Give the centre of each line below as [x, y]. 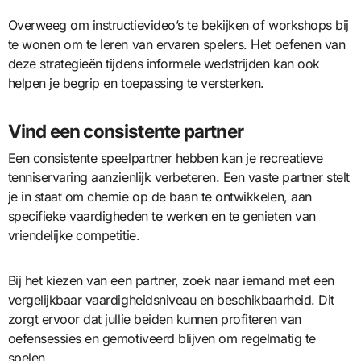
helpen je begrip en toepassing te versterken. [136, 83]
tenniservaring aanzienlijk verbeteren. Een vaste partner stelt [178, 177]
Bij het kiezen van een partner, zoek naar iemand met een [171, 280]
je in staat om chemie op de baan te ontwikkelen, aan [160, 196]
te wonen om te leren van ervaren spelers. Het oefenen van [176, 44]
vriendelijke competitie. [74, 235]
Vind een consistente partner [126, 131]
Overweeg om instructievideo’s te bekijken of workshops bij [178, 25]
